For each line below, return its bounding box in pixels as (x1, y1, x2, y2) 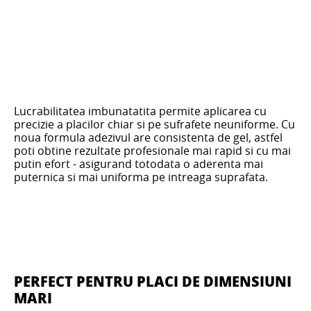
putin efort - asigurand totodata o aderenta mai (14, 155, 263, 171)
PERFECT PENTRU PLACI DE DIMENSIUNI (14, 271, 292, 291)
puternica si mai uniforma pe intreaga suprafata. (14, 169, 268, 185)
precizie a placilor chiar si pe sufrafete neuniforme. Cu (14, 116, 295, 132)
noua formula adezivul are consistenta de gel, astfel (14, 129, 283, 145)
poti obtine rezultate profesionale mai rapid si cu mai (14, 142, 291, 158)
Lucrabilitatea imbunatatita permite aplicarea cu (14, 103, 267, 119)
